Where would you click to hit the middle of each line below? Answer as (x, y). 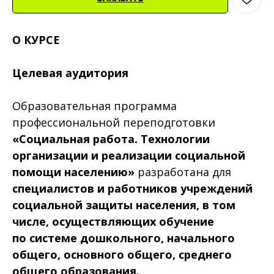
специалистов (53, 189)
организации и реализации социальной (129, 156)
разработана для (184, 172)
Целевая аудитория (70, 73)
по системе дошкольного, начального (124, 238)
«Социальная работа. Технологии (111, 139)
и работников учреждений (175, 189)
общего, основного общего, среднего (122, 255)
